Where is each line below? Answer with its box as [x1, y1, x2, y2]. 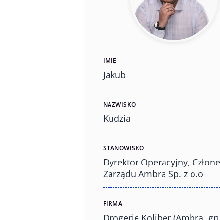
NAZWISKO [103, 100, 136, 109]
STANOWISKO [103, 144, 144, 153]
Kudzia [103, 112, 131, 125]
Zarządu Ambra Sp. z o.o [103, 168, 203, 180]
